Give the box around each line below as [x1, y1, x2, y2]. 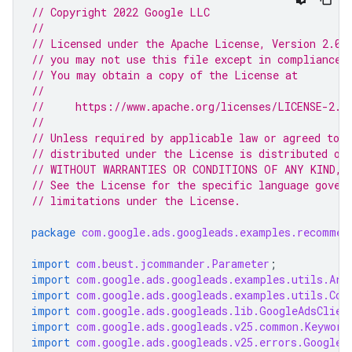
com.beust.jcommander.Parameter [76, 256, 269, 271]
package [31, 225, 75, 240]
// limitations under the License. [31, 193, 240, 208]
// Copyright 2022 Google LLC [31, 5, 210, 20]
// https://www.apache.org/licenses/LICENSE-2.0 [31, 99, 347, 114]
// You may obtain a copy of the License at [31, 68, 298, 82]
